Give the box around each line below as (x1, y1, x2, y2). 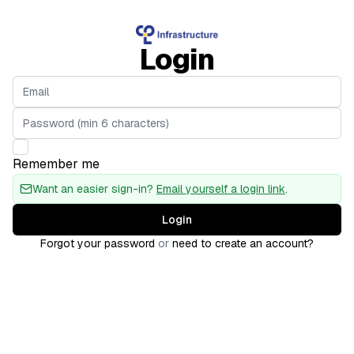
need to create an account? (172, 236, 314, 250)
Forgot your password (40, 236, 155, 250)
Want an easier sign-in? (32, 182, 156, 196)
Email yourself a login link (156, 182, 285, 196)
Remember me (13, 156, 100, 172)
